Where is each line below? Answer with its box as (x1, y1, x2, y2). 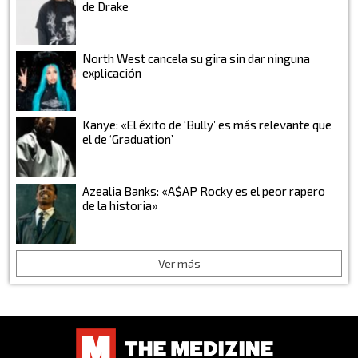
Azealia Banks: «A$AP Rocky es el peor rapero (82, 183, 325, 198)
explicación (82, 65, 141, 80)
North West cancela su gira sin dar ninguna (82, 50, 310, 66)
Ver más (157, 256, 201, 270)
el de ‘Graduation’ (82, 131, 173, 146)
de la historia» (82, 197, 158, 213)
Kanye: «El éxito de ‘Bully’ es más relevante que (82, 117, 332, 132)
